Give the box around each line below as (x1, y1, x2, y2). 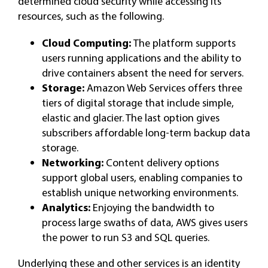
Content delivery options (105, 156, 219, 169)
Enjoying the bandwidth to (92, 200, 214, 214)
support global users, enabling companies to (41, 170, 242, 184)
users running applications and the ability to (41, 51, 241, 65)
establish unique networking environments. (41, 185, 238, 199)
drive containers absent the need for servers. (41, 66, 243, 80)
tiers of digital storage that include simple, (41, 96, 234, 109)
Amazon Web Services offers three (86, 81, 242, 95)
